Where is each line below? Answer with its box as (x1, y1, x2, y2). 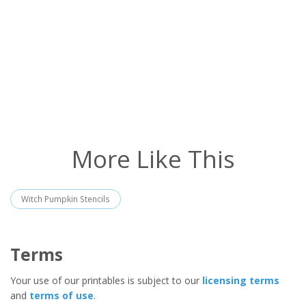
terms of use (29, 288, 94, 302)
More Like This (71, 142, 235, 175)
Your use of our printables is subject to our (10, 273, 202, 287)
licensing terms (202, 273, 279, 287)
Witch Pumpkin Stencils (21, 193, 110, 205)
